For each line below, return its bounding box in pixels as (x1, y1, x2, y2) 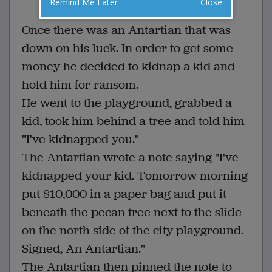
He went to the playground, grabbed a (22, 95, 232, 112)
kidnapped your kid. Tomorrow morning (22, 168, 248, 185)
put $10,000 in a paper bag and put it (22, 186, 226, 203)
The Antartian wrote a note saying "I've (22, 149, 239, 166)
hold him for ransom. (22, 76, 141, 93)
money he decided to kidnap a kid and (22, 58, 235, 75)
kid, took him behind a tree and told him (22, 113, 245, 130)
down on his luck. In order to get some (22, 40, 233, 57)
